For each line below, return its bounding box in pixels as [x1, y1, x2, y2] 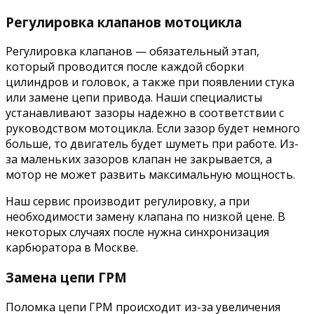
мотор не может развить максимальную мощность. [6, 167, 295, 183]
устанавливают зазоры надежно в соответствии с [6, 105, 284, 121]
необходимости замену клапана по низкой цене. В [6, 209, 285, 225]
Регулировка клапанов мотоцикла [6, 13, 242, 31]
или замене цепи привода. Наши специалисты [6, 90, 262, 106]
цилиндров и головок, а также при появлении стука [6, 74, 294, 90]
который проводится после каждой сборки [6, 59, 244, 75]
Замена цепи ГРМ [6, 268, 127, 286]
